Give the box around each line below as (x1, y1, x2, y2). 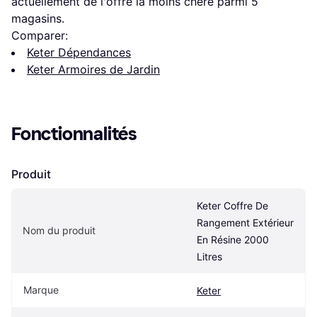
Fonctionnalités (11, 122, 137, 145)
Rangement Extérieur (197, 216, 294, 229)
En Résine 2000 (197, 233, 269, 246)
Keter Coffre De (197, 199, 268, 212)
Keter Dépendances (27, 45, 131, 59)
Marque (23, 283, 59, 296)
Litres (197, 250, 222, 263)
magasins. (11, 11, 64, 25)
